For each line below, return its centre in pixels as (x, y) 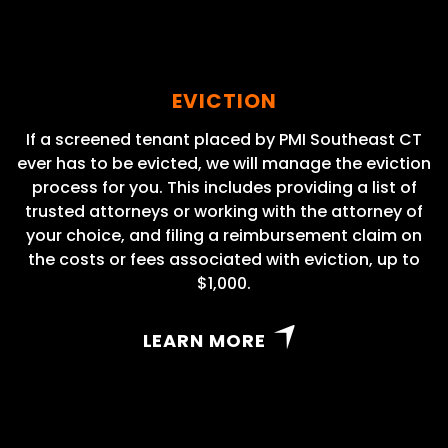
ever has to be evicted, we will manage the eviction (224, 164)
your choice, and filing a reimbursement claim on (224, 236)
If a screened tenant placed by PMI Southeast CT (224, 140)
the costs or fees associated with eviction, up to (224, 260)
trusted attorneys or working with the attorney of (224, 212)
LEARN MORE (204, 341)
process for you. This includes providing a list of (224, 188)
